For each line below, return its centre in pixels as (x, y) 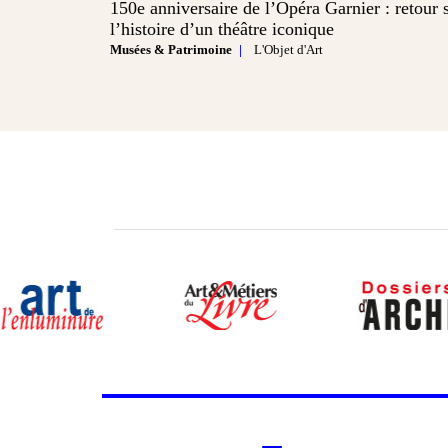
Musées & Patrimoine (170, 50)
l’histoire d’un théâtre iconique (221, 29)
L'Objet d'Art (288, 50)
